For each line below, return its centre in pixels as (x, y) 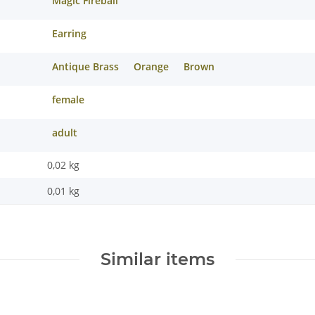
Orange (151, 66)
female (68, 99)
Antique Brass (85, 66)
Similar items (157, 259)
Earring (69, 33)
